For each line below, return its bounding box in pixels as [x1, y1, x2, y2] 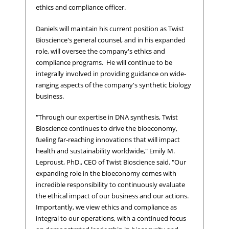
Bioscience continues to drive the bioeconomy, [36, 124, 177, 133]
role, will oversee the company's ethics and [36, 46, 165, 56]
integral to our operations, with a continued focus [36, 214, 186, 223]
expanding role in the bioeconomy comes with [36, 169, 176, 178]
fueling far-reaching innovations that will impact [36, 135, 180, 145]
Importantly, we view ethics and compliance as [36, 202, 177, 212]
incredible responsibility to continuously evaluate [36, 180, 185, 190]
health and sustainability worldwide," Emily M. [36, 146, 175, 156]
